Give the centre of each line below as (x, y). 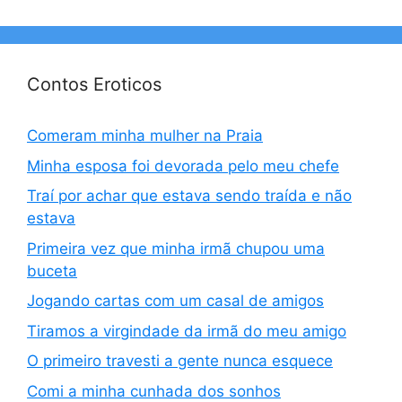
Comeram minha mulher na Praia (145, 135)
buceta (52, 271)
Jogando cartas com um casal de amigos (175, 301)
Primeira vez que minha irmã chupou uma (176, 248)
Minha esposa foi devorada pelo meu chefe (183, 166)
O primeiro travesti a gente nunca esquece (180, 361)
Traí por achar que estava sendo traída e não (189, 196)
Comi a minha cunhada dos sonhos (154, 391)
